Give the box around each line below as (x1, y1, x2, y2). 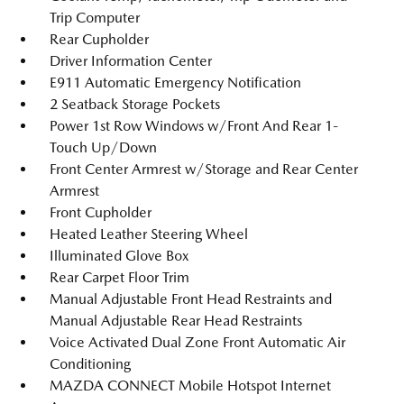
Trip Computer (50, 9, 140, 26)
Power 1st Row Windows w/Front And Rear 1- (50, 117, 338, 134)
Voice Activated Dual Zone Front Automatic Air (50, 334, 345, 351)
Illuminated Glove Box (50, 247, 189, 264)
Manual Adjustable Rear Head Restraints (50, 312, 302, 329)
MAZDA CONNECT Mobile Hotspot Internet (50, 377, 331, 394)
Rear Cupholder (50, 31, 149, 48)
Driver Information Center (50, 52, 212, 69)
